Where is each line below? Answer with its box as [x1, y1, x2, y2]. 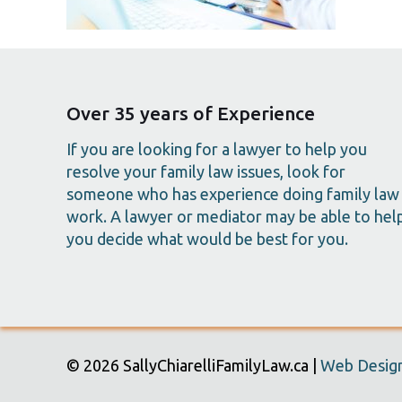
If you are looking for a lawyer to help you [66, 140, 367, 158]
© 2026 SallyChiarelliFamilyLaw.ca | [66, 356, 320, 374]
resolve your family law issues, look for [66, 162, 345, 180]
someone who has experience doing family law [66, 185, 399, 203]
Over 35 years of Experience [66, 102, 315, 124]
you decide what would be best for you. [66, 230, 348, 248]
